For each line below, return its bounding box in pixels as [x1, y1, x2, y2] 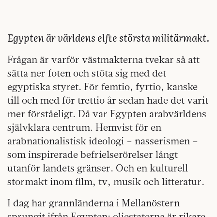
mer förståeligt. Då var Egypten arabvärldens [7, 108, 206, 120]
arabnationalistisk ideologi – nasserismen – [7, 135, 198, 147]
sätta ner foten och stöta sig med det [7, 67, 166, 79]
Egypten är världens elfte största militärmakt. [7, 30, 209, 45]
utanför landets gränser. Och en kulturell [7, 162, 188, 174]
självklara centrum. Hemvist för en [7, 121, 161, 134]
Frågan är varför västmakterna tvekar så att [7, 53, 200, 66]
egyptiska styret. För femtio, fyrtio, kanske [7, 80, 198, 93]
